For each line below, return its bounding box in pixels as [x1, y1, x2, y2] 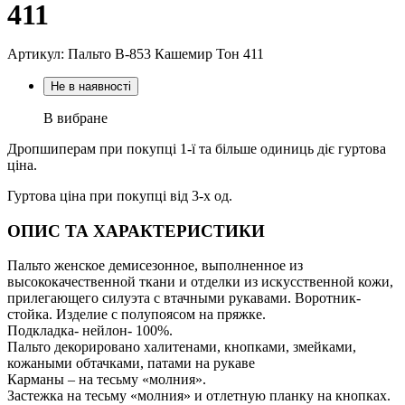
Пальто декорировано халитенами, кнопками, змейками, [7, 339, 356, 355]
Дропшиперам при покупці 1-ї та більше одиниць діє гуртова [7, 140, 386, 156]
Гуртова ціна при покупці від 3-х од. [7, 187, 232, 203]
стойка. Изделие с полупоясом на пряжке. [7, 306, 266, 323]
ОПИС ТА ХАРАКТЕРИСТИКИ [7, 221, 265, 240]
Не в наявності [51, 79, 131, 93]
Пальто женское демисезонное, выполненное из [7, 258, 303, 274]
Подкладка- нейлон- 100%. [7, 323, 173, 339]
